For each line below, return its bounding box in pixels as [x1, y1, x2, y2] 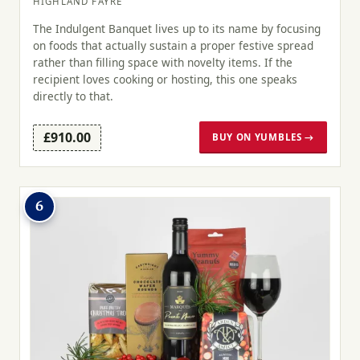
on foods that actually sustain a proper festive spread [33, 37, 313, 53]
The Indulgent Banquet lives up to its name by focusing [33, 20, 321, 36]
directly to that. [33, 88, 113, 104]
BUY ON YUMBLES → [211, 131, 314, 144]
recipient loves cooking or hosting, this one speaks [33, 71, 297, 87]
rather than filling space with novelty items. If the [33, 54, 292, 70]
